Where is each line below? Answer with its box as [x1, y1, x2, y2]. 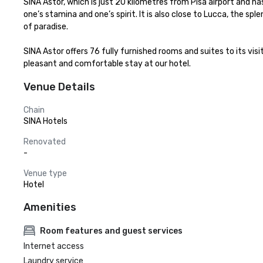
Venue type [23, 168, 67, 178]
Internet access [23, 241, 84, 251]
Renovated [23, 137, 66, 147]
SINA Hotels [23, 116, 68, 126]
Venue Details [23, 80, 95, 93]
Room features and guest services [40, 225, 183, 236]
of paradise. [23, 22, 68, 32]
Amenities [23, 201, 76, 214]
